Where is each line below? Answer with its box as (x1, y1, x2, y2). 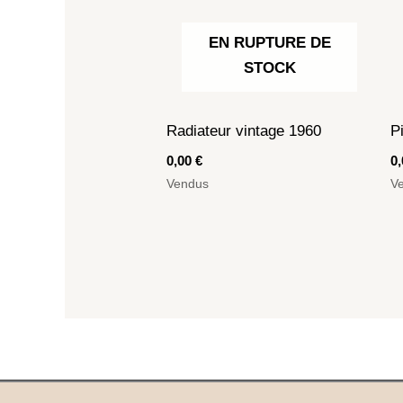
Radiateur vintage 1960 (166, 122, 322, 140)
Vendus (166, 176, 210, 192)
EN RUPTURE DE (208, 33, 331, 51)
